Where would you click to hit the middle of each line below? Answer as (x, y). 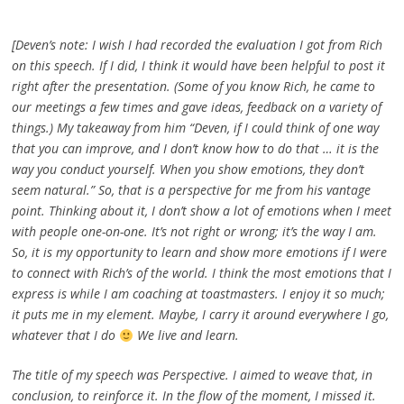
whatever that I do (65, 335)
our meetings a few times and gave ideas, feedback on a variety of (196, 107)
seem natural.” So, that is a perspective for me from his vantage (191, 190)
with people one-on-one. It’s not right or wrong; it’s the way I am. (194, 232)
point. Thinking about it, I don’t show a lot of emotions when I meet (201, 211)
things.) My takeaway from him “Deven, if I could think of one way (195, 128)
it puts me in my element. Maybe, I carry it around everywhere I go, (200, 315)
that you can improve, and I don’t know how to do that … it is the (195, 149)
